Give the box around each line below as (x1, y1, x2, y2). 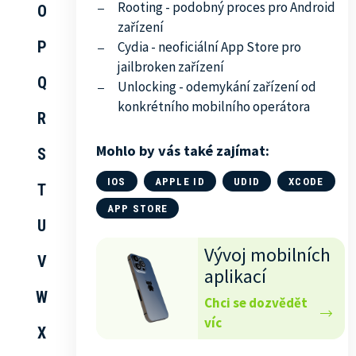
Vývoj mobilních (203, 242, 331, 267)
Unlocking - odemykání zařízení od (117, 78, 316, 95)
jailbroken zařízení (117, 58, 224, 75)
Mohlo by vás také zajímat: (95, 141, 269, 160)
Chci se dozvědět (203, 294, 308, 311)
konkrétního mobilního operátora (117, 98, 310, 115)
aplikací (203, 264, 266, 288)
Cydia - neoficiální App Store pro (117, 38, 301, 56)
